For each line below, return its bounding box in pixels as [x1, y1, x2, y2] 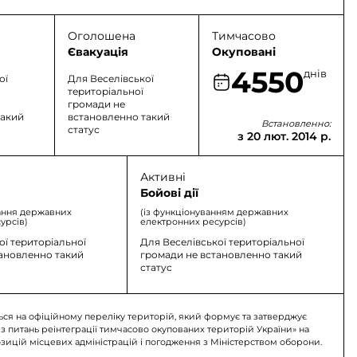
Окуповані [212, 45, 277, 59]
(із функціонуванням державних [139, 206, 288, 218]
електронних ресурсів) [139, 216, 246, 227]
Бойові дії [139, 186, 198, 200]
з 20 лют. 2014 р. [237, 129, 331, 143]
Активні [139, 170, 186, 184]
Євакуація [67, 45, 128, 59]
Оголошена [67, 29, 135, 43]
